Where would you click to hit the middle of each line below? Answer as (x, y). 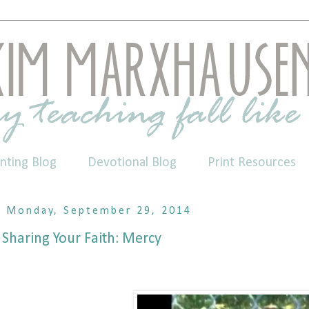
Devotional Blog (132, 163)
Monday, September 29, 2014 (99, 211)
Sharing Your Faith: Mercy (82, 239)
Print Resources (252, 163)
